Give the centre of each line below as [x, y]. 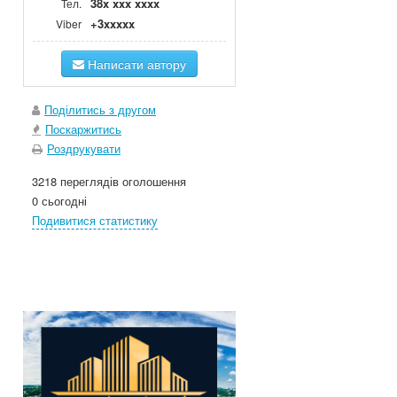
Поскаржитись [83, 129]
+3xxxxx [113, 24]
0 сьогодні [59, 201]
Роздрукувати [84, 149]
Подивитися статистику [95, 221]
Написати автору [135, 64]
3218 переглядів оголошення [109, 182]
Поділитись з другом [100, 110]
